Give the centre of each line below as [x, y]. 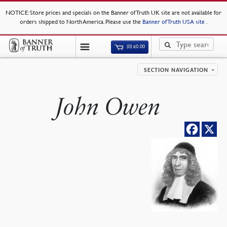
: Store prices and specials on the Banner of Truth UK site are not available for [125, 12]
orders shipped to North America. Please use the [81, 22]
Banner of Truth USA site [174, 22]
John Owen [108, 107]
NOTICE [17, 12]
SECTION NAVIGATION [176, 70]
